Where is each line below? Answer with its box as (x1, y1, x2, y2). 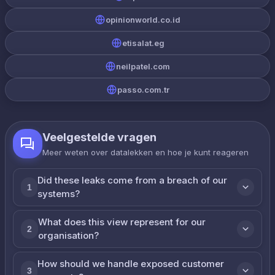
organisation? (37, 230, 99, 241)
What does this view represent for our (37, 216, 206, 228)
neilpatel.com (116, 61, 170, 71)
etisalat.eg (122, 38, 165, 48)
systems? (37, 188, 80, 199)
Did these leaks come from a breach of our (37, 174, 228, 186)
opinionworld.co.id (106, 15, 180, 25)
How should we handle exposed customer (37, 258, 225, 269)
